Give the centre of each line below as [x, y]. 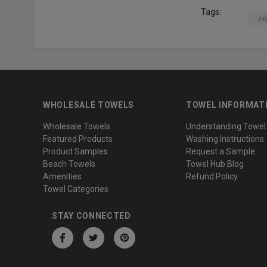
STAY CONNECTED [91, 216]
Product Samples [75, 151]
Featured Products [78, 139]
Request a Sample [220, 151]
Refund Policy [212, 176]
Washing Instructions [225, 139]
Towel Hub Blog [215, 164]
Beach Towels [69, 164]
